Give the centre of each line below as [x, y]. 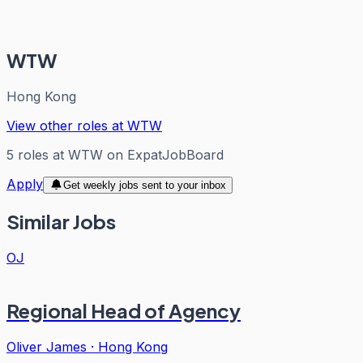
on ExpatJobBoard [163, 154]
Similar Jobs [61, 222]
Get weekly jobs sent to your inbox [144, 185]
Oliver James [47, 347]
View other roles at [67, 125]
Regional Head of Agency [124, 311]
